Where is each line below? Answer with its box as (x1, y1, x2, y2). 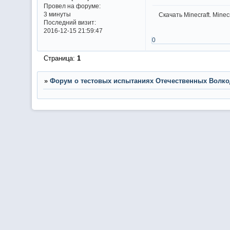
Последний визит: (43, 19, 96, 26)
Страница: (43, 54, 77, 62)
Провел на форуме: (43, 3, 101, 10)
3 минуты (43, 11, 71, 18)
